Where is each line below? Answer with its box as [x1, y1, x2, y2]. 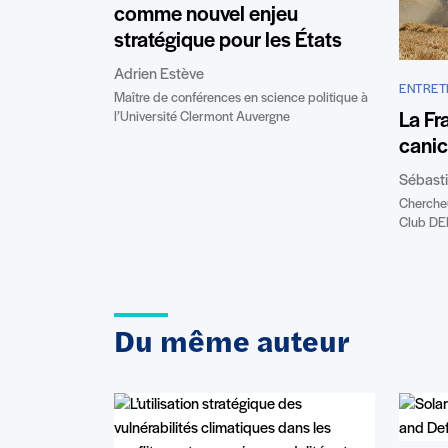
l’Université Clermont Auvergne [114, 110, 290, 126]
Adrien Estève [114, 67, 204, 84]
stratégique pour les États [114, 30, 342, 54]
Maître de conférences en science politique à [114, 91, 368, 107]
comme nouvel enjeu [114, 4, 298, 28]
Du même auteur [114, 328, 350, 360]
